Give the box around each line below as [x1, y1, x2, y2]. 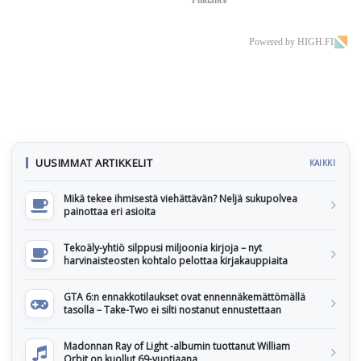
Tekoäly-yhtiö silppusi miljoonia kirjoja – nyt [64, 240, 262, 255]
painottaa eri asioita [64, 204, 156, 218]
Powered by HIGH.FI [249, 35, 334, 48]
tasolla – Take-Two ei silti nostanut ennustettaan [64, 302, 281, 317]
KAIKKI [309, 156, 335, 168]
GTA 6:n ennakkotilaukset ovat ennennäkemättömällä [64, 289, 305, 304]
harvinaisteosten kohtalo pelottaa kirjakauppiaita [64, 253, 288, 268]
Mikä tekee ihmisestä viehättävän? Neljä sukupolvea [64, 191, 297, 205]
